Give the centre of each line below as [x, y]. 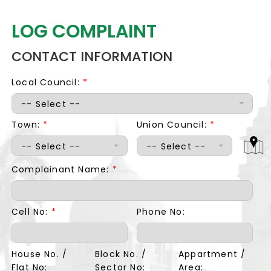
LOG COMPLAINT [84, 31]
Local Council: [47, 82]
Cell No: [31, 212]
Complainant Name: [62, 169]
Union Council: [173, 125]
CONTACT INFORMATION [92, 57]
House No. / [40, 254]
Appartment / [212, 254]
